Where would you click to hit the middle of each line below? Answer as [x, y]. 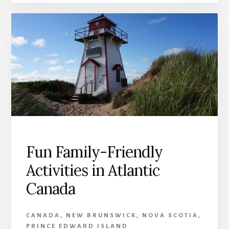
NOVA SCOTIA [170, 216]
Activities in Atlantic [93, 170]
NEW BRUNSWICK [101, 216]
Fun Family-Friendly [94, 152]
